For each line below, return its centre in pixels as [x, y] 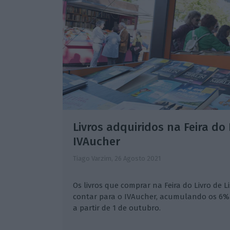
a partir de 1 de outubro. [117, 208]
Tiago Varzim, [93, 158]
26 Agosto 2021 [137, 158]
